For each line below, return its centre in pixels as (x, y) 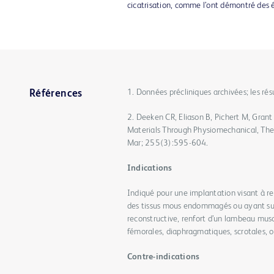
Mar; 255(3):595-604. (168, 143)
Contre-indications (164, 257)
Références (56, 94)
